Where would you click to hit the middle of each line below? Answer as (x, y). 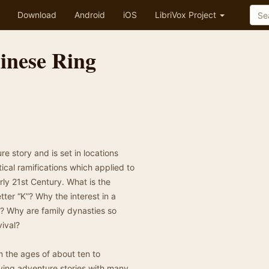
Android (90, 15)
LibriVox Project (187, 15)
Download (37, 15)
